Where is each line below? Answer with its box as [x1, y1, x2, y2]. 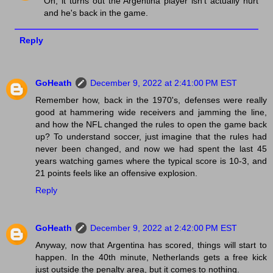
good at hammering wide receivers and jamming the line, [35, 107, 267, 118]
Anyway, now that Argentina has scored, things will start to [35, 240, 267, 250]
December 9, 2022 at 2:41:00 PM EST [90, 78, 237, 88]
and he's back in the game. [44, 8, 149, 18]
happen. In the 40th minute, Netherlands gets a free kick [35, 252, 267, 263]
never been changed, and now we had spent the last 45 [35, 144, 267, 154]
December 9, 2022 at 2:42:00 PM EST [90, 223, 237, 233]
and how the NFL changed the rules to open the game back [35, 119, 267, 130]
